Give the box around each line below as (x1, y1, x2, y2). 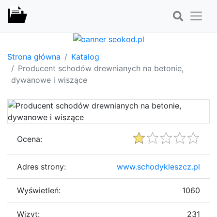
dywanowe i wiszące (11, 75, 87, 85)
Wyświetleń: (17, 185, 61, 195)
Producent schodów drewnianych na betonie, (18, 63, 184, 73)
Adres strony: (17, 161, 66, 171)
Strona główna (7, 51, 61, 62)
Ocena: (17, 134, 42, 144)
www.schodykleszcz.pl (117, 161, 200, 171)
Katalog (71, 51, 99, 62)
